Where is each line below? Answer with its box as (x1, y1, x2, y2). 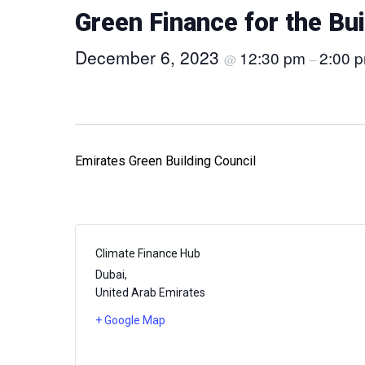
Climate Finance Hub (95, 247, 200, 260)
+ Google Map (95, 314, 165, 327)
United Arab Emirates (95, 286, 205, 299)
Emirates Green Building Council (75, 153, 256, 169)
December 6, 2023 (75, 45, 224, 69)
